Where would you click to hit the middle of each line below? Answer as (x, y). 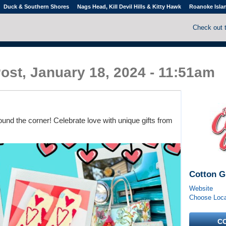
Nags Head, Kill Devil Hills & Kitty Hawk (129, 7)
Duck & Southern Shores (36, 7)
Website (201, 188)
